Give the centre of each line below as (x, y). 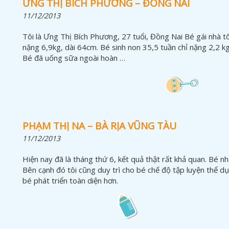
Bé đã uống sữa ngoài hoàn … (74, 58)
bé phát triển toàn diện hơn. (70, 180)
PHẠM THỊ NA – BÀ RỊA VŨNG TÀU (99, 125)
